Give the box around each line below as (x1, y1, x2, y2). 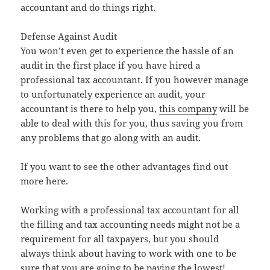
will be (217, 102, 250, 115)
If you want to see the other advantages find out (20, 160, 228, 173)
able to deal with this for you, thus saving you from (20, 117, 243, 130)
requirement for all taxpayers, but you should (20, 233, 219, 245)
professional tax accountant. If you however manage (20, 74, 249, 86)
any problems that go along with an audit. (20, 131, 201, 144)
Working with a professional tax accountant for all (20, 204, 240, 216)
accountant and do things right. (20, 1, 156, 14)
